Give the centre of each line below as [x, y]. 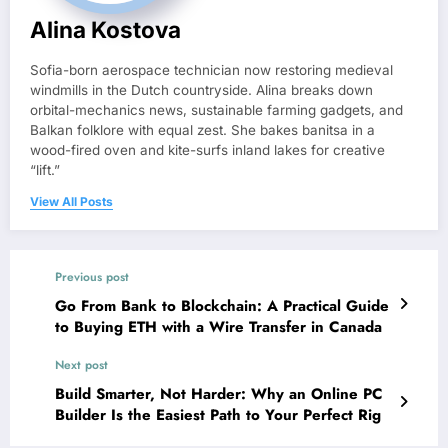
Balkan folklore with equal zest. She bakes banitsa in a [202, 129]
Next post [81, 364]
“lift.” [45, 169]
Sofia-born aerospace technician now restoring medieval [211, 69]
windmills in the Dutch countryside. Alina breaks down [201, 89]
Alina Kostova [105, 29]
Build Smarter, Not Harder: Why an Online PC [219, 393]
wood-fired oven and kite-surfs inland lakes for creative [207, 149]
